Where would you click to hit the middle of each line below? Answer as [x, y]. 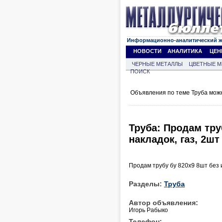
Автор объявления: [164, 202]
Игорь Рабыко [148, 210]
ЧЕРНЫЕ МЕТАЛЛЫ [157, 64]
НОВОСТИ [147, 51]
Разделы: [146, 184]
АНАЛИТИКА [185, 51]
